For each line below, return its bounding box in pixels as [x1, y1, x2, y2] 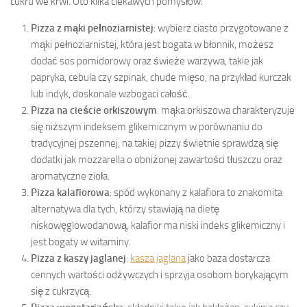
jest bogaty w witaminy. [31, 235, 131, 248]
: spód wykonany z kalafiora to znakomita [110, 186, 282, 199]
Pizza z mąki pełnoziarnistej [31, 21, 153, 34]
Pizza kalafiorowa [31, 186, 110, 199]
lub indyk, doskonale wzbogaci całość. [31, 87, 190, 100]
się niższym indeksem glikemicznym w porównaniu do [31, 120, 262, 133]
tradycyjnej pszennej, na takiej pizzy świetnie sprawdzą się [31, 136, 278, 149]
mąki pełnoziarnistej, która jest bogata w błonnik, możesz [31, 38, 273, 51]
